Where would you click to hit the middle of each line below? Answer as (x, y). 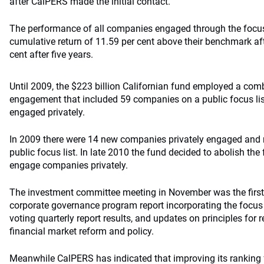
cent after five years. (51, 55)
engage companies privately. (69, 165)
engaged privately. (47, 112)
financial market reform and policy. (82, 231)
